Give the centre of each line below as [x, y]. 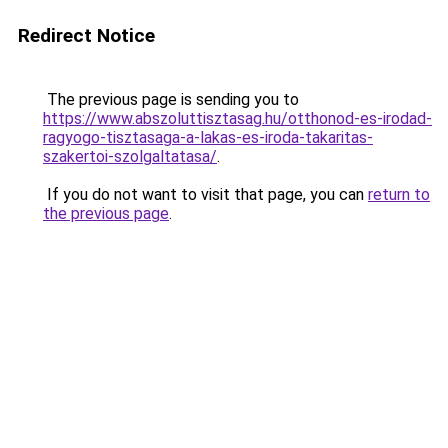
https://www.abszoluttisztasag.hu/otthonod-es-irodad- [237, 118]
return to [399, 194]
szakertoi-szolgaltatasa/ [130, 156]
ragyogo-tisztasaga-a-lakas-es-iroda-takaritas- [208, 137]
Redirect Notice [86, 35]
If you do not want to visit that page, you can [205, 194]
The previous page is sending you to [171, 99]
